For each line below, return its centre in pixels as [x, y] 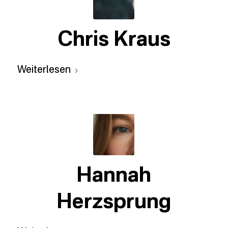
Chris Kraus [114, 40]
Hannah [114, 176]
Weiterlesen [44, 70]
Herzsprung [114, 203]
